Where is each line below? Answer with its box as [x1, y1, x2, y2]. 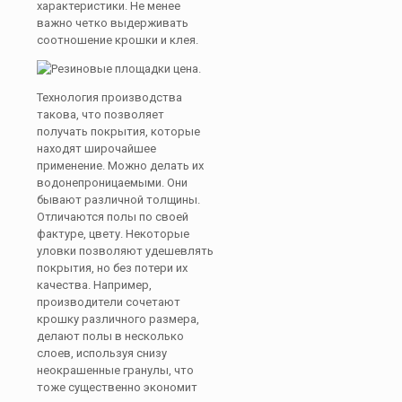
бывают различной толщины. [37, 193, 200, 206]
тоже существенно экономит [37, 380, 197, 394]
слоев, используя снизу [37, 346, 167, 360]
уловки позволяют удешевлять [37, 244, 214, 258]
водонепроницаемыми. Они [37, 176, 188, 189]
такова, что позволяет [37, 108, 164, 121]
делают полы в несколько [37, 329, 184, 343]
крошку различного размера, [37, 312, 199, 326]
